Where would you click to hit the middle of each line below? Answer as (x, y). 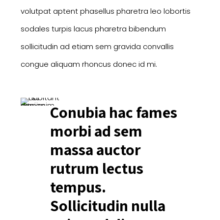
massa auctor (95, 149)
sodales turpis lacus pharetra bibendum (93, 28)
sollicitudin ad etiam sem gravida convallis (97, 46)
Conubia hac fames (113, 112)
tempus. (78, 186)
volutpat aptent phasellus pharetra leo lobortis (105, 11)
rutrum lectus (96, 168)
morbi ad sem (96, 130)
